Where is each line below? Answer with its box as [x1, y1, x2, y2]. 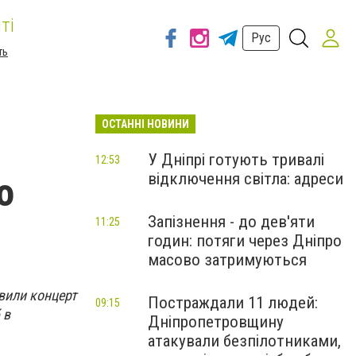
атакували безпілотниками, [148, 331, 341, 350]
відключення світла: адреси [148, 169, 343, 188]
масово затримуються [148, 250, 307, 269]
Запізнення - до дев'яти [148, 212, 315, 231]
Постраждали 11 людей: [148, 293, 318, 312]
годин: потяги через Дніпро [148, 231, 342, 250]
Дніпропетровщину [148, 312, 284, 331]
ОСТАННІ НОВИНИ [102, 118, 189, 130]
